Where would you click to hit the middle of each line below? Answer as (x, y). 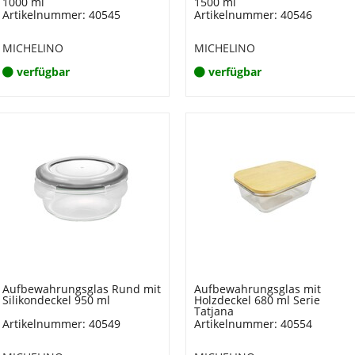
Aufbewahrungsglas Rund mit (81, 289)
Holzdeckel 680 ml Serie (257, 300)
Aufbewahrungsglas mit (258, 289)
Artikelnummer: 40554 (253, 324)
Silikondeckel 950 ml (56, 300)
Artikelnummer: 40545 (61, 15)
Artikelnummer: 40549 (61, 324)
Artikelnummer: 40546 (253, 15)
